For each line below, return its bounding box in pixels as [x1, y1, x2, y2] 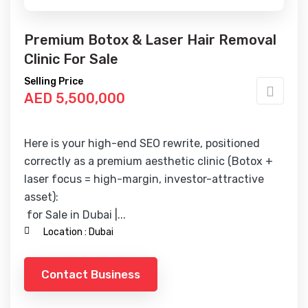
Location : [43, 226, 87, 238]
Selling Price [24, 76, 83, 87]
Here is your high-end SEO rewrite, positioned [24, 137, 260, 150]
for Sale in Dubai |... [24, 208, 126, 221]
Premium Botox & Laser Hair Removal [24, 32, 276, 48]
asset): [24, 190, 58, 203]
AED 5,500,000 [24, 90, 125, 107]
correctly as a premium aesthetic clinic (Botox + [24, 155, 273, 168]
